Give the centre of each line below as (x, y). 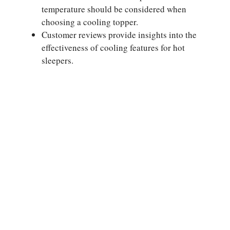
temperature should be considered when (114, 9)
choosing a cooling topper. (90, 22)
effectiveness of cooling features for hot (113, 48)
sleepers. (57, 61)
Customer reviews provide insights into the (119, 35)
